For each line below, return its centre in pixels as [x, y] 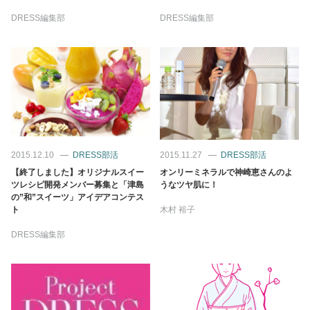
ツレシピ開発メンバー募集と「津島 [77, 184]
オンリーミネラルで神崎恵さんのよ [226, 172]
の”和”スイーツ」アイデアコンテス [77, 197]
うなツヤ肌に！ [189, 184]
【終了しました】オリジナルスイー [77, 172]
